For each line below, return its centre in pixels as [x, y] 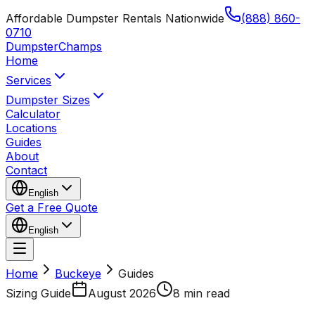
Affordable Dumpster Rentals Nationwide [115, 18]
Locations [31, 128]
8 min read [201, 293]
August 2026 [122, 293]
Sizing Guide [38, 293]
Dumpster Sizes [48, 100]
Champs [80, 46]
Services [28, 80]
